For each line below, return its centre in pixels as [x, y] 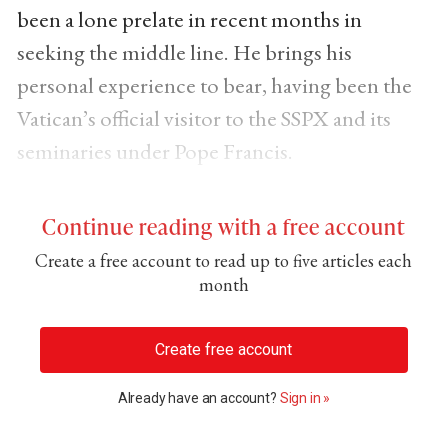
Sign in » [305, 397]
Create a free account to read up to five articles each [224, 260]
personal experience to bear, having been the [214, 84]
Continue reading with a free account [224, 225]
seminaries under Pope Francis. [154, 150]
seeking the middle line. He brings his [184, 51]
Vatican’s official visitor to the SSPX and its [203, 117]
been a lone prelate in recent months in [189, 18]
